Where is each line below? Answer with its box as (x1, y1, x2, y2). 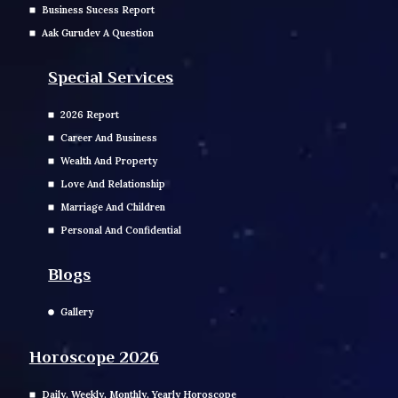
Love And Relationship (60, 177, 165, 190)
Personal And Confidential (60, 223, 181, 236)
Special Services (48, 67, 174, 86)
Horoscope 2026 (28, 347, 159, 367)
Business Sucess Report (41, 3, 155, 16)
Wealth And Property (60, 154, 157, 167)
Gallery (60, 306, 93, 319)
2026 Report (60, 107, 119, 121)
